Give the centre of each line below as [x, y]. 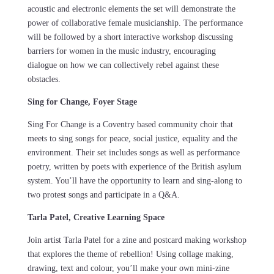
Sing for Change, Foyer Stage [83, 102]
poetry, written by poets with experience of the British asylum [134, 167]
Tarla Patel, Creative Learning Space [97, 218]
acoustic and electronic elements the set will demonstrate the [131, 9]
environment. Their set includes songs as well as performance [133, 153]
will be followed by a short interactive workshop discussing [130, 37]
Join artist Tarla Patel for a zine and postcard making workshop [137, 240]
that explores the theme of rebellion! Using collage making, [130, 254]
